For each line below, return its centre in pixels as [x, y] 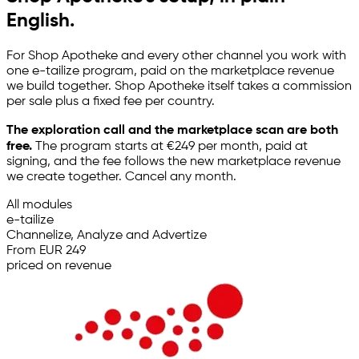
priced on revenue [59, 266]
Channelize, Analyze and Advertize [107, 236]
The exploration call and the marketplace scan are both [172, 131]
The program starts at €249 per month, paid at [171, 147]
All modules [39, 206]
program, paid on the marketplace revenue [207, 72]
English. [40, 21]
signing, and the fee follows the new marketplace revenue [173, 162]
